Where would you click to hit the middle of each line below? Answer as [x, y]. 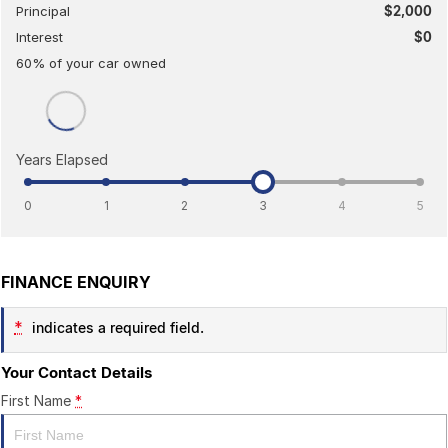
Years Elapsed [62, 159]
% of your [65, 63]
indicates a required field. [116, 327]
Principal [43, 11]
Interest [39, 37]
